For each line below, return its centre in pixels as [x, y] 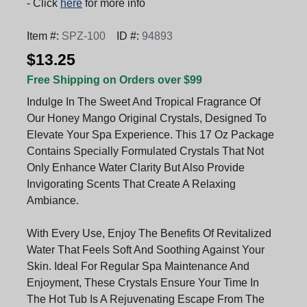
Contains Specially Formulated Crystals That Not [145, 151]
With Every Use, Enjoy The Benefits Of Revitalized [149, 233]
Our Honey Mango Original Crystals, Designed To [147, 118]
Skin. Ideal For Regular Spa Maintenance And [138, 266]
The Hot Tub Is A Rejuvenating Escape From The [146, 299]
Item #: [44, 36]
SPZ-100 [84, 36]
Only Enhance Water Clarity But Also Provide [136, 167]
